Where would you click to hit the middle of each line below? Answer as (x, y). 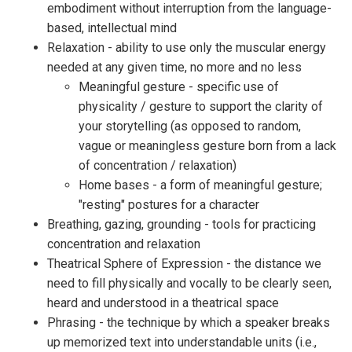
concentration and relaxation (124, 244)
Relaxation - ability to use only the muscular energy (187, 48)
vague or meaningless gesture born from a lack (207, 146)
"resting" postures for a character (169, 205)
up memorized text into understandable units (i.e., (182, 342)
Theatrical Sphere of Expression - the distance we (184, 264)
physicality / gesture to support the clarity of (201, 106)
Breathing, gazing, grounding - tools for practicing (181, 224)
